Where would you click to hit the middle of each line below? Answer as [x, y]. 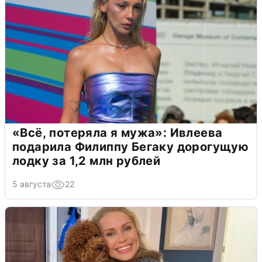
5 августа [32, 184]
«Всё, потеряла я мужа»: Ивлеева [118, 132]
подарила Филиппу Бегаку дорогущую [131, 146]
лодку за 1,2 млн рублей [87, 161]
